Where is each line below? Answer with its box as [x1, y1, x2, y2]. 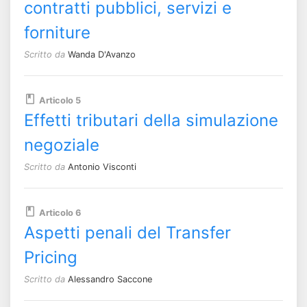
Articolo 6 [39, 207, 81, 218]
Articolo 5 [39, 95, 81, 106]
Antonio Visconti [68, 161, 136, 172]
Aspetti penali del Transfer [24, 222, 231, 243]
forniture [24, 22, 90, 42]
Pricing [24, 247, 77, 267]
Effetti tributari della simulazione [24, 110, 278, 130]
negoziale [24, 134, 99, 155]
